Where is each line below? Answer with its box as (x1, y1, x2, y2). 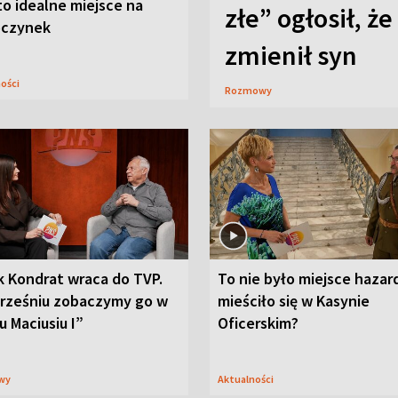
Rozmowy (225, 84, 272, 98)
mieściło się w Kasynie (218, 291, 370, 312)
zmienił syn (225, 38, 357, 73)
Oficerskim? (218, 313, 298, 334)
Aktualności (224, 372, 274, 386)
